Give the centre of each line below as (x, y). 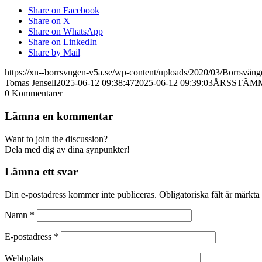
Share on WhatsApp (65, 32)
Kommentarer (37, 94)
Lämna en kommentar (59, 116)
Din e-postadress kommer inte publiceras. (81, 195)
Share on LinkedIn (63, 42)
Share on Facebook (64, 11)
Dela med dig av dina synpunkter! (67, 149)
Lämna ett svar (41, 172)
